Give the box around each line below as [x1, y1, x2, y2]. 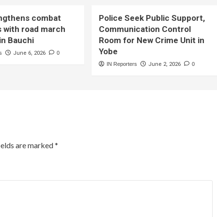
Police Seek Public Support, [99, 13, 205, 23]
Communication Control [99, 24, 191, 34]
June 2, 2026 [148, 61, 181, 67]
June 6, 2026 [13, 49, 46, 56]
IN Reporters [107, 61, 138, 67]
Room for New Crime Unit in [99, 35, 205, 45]
